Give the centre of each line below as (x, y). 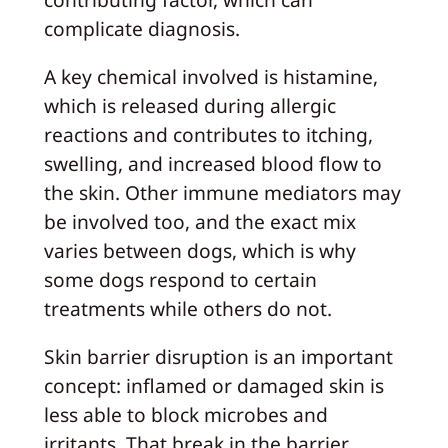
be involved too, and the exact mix (199, 222)
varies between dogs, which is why (199, 251)
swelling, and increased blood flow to (212, 164)
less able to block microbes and (185, 415)
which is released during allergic (189, 106)
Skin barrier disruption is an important (218, 357)
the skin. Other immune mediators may (222, 193)
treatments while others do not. (187, 309)
